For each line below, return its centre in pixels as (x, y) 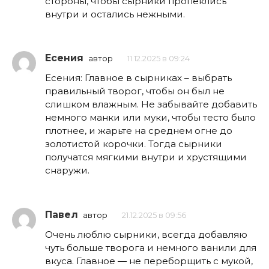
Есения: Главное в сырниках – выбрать (138, 78)
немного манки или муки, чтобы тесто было (150, 118)
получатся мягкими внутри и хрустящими (146, 157)
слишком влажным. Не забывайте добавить (151, 104)
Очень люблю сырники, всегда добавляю (146, 234)
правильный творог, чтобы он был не (135, 91)
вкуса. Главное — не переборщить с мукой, (149, 261)
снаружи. (67, 171)
